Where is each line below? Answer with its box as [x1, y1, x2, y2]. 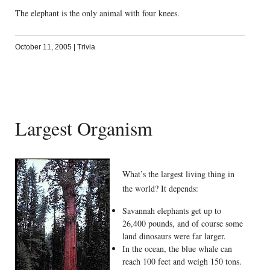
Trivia [77, 43, 95, 51]
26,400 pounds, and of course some [122, 217, 243, 229]
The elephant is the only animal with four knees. [14, 7, 180, 19]
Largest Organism [14, 115, 152, 141]
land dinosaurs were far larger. [122, 230, 226, 242]
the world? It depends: [122, 182, 198, 194]
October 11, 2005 [14, 43, 72, 51]
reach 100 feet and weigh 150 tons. [122, 255, 242, 267]
